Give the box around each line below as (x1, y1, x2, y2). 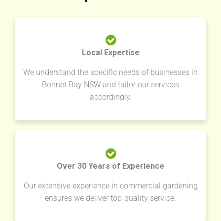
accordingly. (89, 92, 132, 102)
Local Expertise (81, 48, 140, 58)
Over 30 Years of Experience (57, 161, 164, 171)
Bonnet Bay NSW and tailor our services (42, 80, 179, 90)
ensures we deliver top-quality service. (45, 193, 176, 203)
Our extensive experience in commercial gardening (23, 181, 198, 191)
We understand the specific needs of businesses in (23, 68, 198, 77)
